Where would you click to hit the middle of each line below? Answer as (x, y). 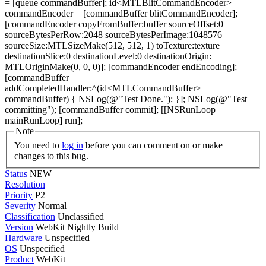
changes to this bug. (51, 156)
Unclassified (81, 216)
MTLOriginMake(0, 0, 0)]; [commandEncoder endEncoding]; (121, 67)
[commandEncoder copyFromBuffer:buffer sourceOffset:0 (114, 24)
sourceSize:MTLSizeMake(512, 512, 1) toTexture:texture (112, 45)
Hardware (23, 237)
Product (19, 259)
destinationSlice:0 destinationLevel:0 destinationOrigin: (108, 56)
